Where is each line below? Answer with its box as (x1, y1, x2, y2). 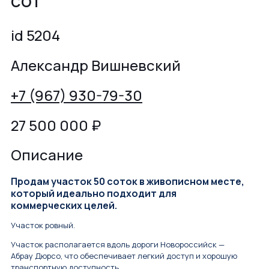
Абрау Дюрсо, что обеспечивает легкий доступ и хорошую (11, 250, 237, 262)
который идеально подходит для (11, 187, 177, 201)
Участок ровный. (11, 220, 75, 231)
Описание (11, 145, 83, 165)
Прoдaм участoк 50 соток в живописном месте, (11, 175, 244, 189)
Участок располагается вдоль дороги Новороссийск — (11, 239, 225, 250)
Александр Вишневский (11, 55, 181, 75)
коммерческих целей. (11, 199, 117, 213)
